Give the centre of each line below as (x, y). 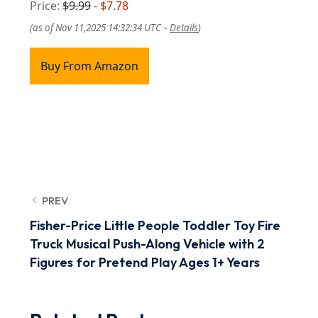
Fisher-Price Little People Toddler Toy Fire (155, 225)
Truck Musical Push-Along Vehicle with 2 (147, 244)
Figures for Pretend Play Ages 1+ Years (145, 262)
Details (184, 28)
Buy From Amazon (89, 66)
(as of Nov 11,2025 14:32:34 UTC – (100, 28)
